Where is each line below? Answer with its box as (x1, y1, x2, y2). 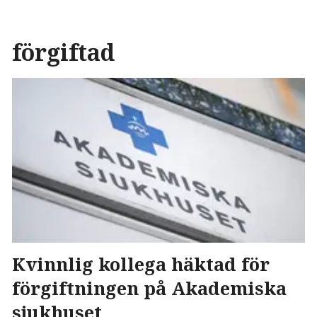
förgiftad (12, 37, 115, 67)
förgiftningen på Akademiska (12, 275, 287, 300)
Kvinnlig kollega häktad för (12, 251, 270, 276)
